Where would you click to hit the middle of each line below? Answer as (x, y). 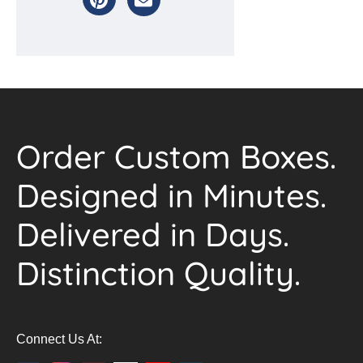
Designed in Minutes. (171, 195)
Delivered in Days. (153, 234)
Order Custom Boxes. (176, 156)
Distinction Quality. (158, 273)
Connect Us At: (59, 339)
